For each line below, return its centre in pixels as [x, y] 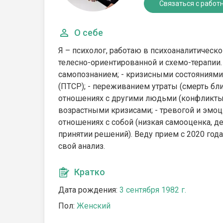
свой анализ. [82, 146]
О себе [89, 33]
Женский [94, 206]
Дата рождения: [89, 190]
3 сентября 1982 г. [153, 190]
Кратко [90, 172]
